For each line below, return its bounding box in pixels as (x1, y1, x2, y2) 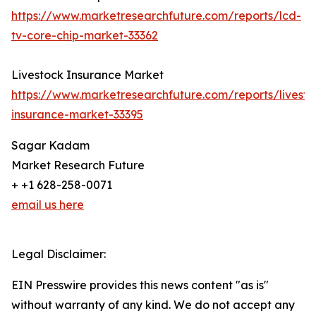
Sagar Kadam (11, 138, 90, 153)
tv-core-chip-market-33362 (11, 28, 158, 43)
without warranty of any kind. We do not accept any (11, 298, 295, 312)
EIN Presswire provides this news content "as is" (11, 278, 269, 293)
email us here (11, 197, 84, 212)
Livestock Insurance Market (11, 68, 164, 83)
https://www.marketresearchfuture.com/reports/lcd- (11, 8, 301, 23)
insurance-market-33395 (11, 107, 143, 122)
